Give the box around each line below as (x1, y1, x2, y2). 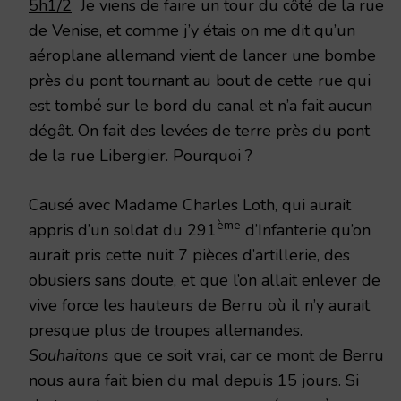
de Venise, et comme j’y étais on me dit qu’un (29, 19, 355, 41)
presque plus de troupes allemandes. (29, 319, 303, 341)
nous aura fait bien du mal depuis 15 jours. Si (29, 369, 359, 391)
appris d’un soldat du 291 (29, 218, 217, 241)
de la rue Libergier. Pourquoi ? (29, 144, 252, 166)
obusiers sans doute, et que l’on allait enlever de (29, 269, 380, 291)
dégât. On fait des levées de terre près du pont (29, 119, 370, 141)
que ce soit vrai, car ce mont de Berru (109, 344, 384, 366)
